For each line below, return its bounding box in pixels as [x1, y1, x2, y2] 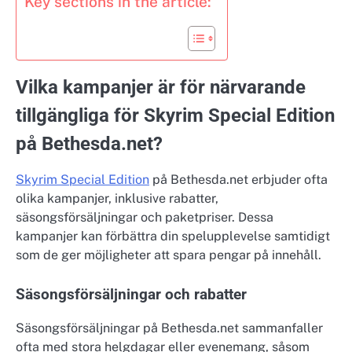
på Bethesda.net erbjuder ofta [149, 172, 328, 188]
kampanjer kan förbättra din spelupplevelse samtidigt [16, 229, 330, 244]
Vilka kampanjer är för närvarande [16, 76, 306, 99]
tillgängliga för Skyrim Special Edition [16, 104, 335, 127]
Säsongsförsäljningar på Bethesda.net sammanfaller [16, 320, 323, 335]
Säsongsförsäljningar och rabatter [16, 286, 247, 304]
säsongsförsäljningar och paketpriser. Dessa [16, 210, 273, 225]
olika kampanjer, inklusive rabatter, [16, 191, 218, 207]
